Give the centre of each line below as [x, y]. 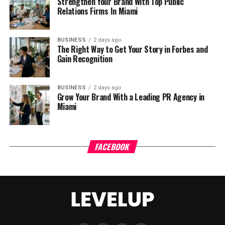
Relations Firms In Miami [97, 11]
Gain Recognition [85, 59]
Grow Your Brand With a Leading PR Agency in [131, 97]
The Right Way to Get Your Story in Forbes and [132, 49]
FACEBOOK [113, 147]
